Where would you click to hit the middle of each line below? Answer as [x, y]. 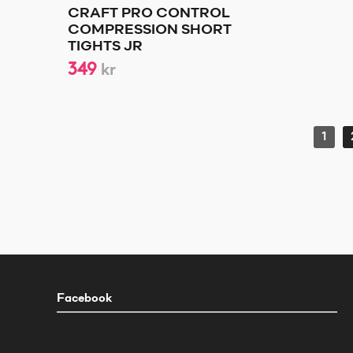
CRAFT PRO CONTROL [149, 14]
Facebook [84, 299]
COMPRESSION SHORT [150, 31]
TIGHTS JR [105, 47]
